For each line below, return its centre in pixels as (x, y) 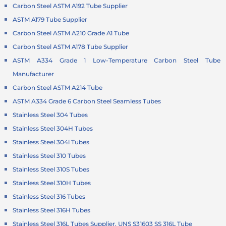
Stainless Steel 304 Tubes (50, 115)
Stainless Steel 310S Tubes (51, 169)
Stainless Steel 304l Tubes (51, 142)
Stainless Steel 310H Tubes (52, 183)
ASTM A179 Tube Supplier (50, 20)
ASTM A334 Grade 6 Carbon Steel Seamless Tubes (87, 101)
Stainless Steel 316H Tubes (52, 210)
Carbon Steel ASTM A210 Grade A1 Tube (71, 33)
